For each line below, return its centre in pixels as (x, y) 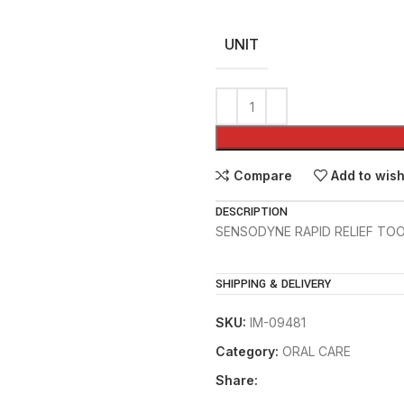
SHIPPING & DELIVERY (273, 284)
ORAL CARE (317, 351)
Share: (237, 380)
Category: (247, 351)
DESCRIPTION (252, 212)
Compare (262, 175)
